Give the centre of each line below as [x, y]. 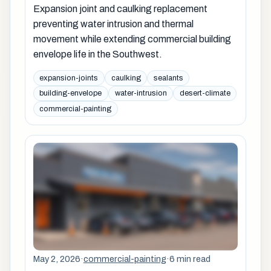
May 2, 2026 [57, 259]
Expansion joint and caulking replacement [120, 8]
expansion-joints [69, 78]
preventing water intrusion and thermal [113, 24]
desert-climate [205, 93]
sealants [168, 78]
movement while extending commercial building [132, 39]
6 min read [190, 259]
